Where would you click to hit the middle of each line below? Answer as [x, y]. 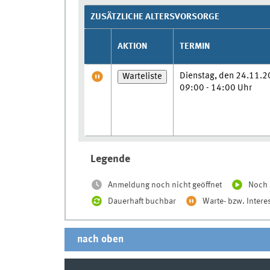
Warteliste [142, 76]
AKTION [132, 46]
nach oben [100, 240]
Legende [110, 159]
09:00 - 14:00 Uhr [215, 88]
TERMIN [195, 46]
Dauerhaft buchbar [142, 201]
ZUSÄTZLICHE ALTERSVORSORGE [155, 17]
